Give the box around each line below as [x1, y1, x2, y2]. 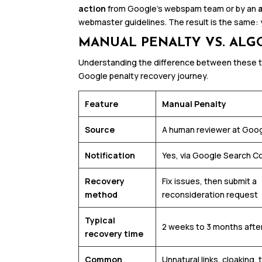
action [78, 3, 106, 15]
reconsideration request [162, 189, 258, 201]
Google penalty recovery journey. [78, 70, 209, 82]
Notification [85, 150, 136, 161]
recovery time [85, 228, 144, 240]
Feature [85, 98, 119, 110]
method [85, 189, 118, 201]
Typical [85, 215, 116, 226]
